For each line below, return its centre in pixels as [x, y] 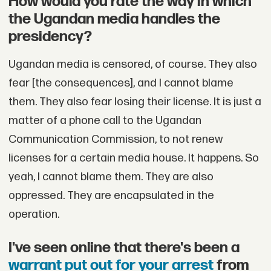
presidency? [50, 37]
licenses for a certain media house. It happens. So [133, 158]
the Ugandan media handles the [114, 19]
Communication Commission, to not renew [115, 140]
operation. [34, 215]
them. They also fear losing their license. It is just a [135, 102]
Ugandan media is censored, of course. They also [132, 65]
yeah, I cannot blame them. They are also [111, 177]
